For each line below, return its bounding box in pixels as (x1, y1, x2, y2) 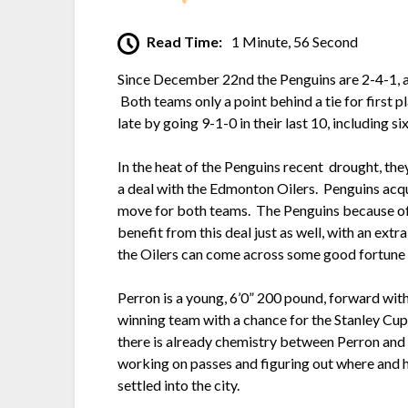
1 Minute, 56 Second (231, 32, 359, 50)
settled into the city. (117, 375, 240, 393)
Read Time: (147, 32, 223, 50)
